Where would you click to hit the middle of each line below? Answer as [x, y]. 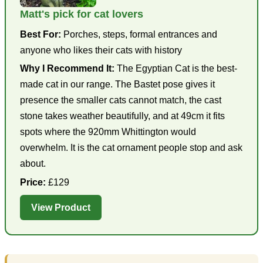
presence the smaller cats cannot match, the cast [121, 100]
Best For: [41, 34]
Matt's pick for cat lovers [82, 14]
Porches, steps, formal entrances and [139, 34]
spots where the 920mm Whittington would [108, 132]
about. [33, 164]
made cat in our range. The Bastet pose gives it [117, 85]
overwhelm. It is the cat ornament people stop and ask [131, 148]
